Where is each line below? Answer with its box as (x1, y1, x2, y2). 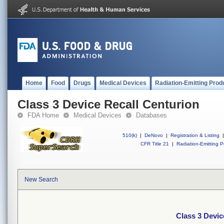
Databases (136, 111, 167, 119)
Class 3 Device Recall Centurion (17, 97, 199, 111)
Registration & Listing (170, 132, 219, 138)
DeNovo (144, 132, 163, 138)
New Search (24, 176, 58, 183)
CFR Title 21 (140, 141, 169, 146)
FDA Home (27, 111, 59, 119)
